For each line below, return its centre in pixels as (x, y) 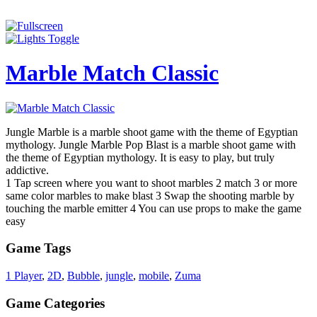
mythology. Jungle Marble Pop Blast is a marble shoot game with (151, 144)
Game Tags (38, 248)
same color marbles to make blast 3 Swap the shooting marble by (150, 195)
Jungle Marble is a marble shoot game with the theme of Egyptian (152, 132)
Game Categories (55, 303)
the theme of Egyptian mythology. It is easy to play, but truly (140, 157)
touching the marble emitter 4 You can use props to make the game (154, 208)
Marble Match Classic (112, 73)
